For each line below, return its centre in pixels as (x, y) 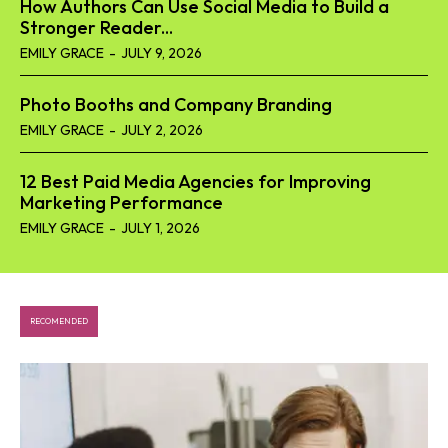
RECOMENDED (59, 321)
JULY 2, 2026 (162, 130)
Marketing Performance (121, 203)
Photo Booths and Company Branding (176, 105)
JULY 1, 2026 (160, 228)
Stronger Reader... (96, 28)
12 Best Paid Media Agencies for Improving (195, 182)
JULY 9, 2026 (161, 53)
